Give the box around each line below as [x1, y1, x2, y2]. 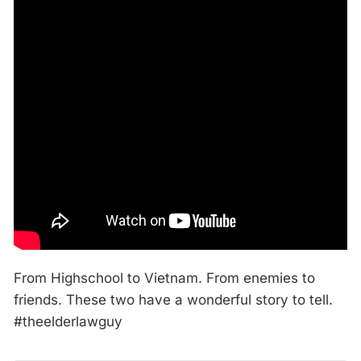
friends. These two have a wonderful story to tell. [14, 292, 333, 308]
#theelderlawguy [14, 313, 122, 330]
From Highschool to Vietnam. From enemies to [14, 270, 315, 286]
